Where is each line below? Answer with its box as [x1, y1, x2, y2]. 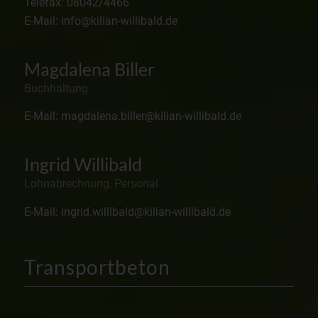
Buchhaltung [23, 81, 88, 95]
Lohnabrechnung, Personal [23, 177, 158, 191]
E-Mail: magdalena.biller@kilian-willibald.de [23, 109, 241, 124]
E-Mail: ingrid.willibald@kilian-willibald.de [23, 204, 231, 219]
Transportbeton [23, 255, 170, 280]
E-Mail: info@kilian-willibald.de [23, 14, 177, 28]
